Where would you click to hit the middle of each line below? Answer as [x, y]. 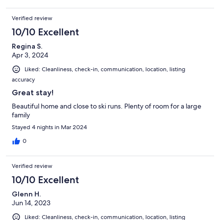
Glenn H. [26, 194]
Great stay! [33, 93]
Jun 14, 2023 [31, 203]
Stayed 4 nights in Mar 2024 [49, 127]
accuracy [23, 80]
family [21, 115]
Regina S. [27, 46]
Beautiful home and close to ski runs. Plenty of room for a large [107, 106]
